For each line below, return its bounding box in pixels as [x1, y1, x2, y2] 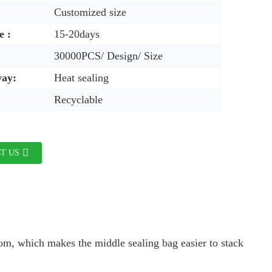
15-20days [54, 27, 100, 40]
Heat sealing [54, 71, 109, 84]
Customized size [54, 5, 126, 18]
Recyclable [54, 93, 103, 106]
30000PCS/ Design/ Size [54, 49, 163, 62]
